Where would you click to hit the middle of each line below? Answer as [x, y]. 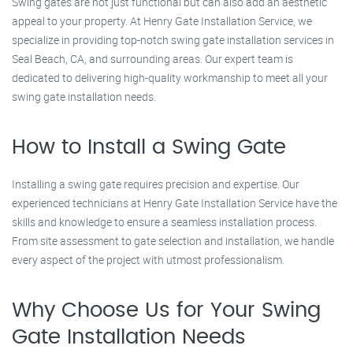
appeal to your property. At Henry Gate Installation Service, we [162, 21]
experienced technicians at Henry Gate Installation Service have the [175, 203]
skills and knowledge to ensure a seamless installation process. [164, 222]
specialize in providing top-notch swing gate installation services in [173, 40]
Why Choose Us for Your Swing [166, 310]
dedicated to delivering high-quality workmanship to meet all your [170, 78]
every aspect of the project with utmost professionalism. [148, 260]
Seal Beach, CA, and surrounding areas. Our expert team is [152, 59]
